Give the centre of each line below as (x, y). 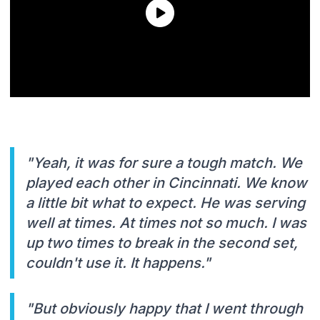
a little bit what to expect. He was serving (165, 202)
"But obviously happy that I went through (164, 308)
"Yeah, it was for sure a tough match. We (164, 162)
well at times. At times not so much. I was (166, 222)
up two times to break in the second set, (162, 242)
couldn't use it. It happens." (118, 262)
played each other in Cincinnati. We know (166, 182)
